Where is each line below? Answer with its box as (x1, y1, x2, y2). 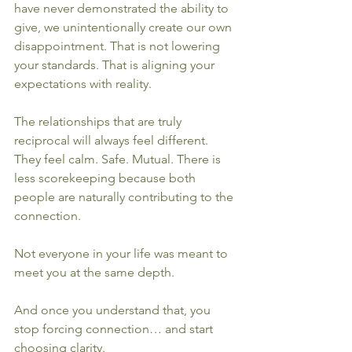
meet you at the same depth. (14, 265, 174, 280)
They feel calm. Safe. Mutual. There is (14, 152, 224, 167)
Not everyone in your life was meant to (14, 246, 231, 261)
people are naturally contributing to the (14, 189, 236, 204)
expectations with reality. (14, 76, 152, 91)
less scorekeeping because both (14, 170, 199, 185)
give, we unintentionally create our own (14, 20, 235, 35)
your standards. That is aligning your (14, 57, 218, 72)
